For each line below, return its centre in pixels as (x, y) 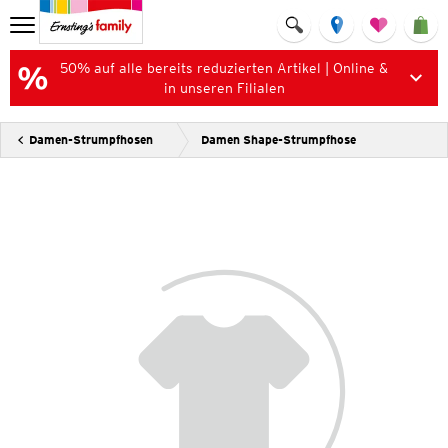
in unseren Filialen (224, 88)
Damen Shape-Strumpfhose (278, 139)
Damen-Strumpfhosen (91, 139)
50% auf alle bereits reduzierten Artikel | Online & (224, 68)
